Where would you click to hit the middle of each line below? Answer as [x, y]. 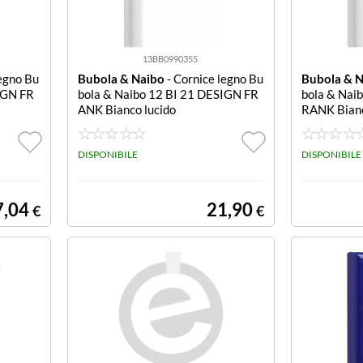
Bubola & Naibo [121, 79]
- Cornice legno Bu [214, 79]
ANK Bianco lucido [126, 109]
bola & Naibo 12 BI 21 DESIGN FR [168, 94]
